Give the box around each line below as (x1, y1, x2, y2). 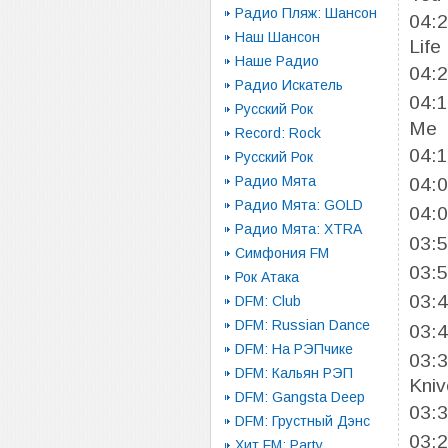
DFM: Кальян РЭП (235, 365, 353, 381)
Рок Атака (235, 269, 299, 285)
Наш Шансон (235, 29, 320, 45)
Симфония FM (235, 245, 329, 261)
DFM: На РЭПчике (235, 341, 353, 357)
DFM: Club (235, 293, 301, 309)
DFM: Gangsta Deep (235, 389, 365, 405)
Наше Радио (235, 53, 319, 69)
